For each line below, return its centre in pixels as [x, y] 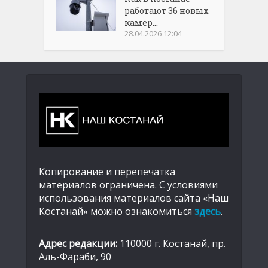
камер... [141, 23]
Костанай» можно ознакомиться [117, 211]
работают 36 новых [167, 11]
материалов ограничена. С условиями [128, 185]
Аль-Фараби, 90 [75, 257]
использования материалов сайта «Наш [134, 198]
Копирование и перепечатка [107, 172]
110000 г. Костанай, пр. [171, 244]
